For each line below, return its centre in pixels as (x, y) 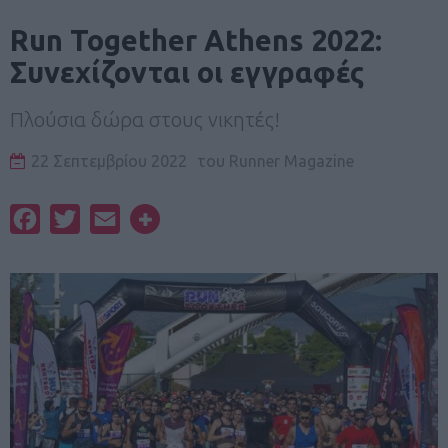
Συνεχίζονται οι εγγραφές (187, 71)
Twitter (106, 218)
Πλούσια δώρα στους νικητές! (145, 119)
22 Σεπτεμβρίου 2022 (109, 160)
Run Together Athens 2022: (196, 39)
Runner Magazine (289, 160)
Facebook (74, 218)
